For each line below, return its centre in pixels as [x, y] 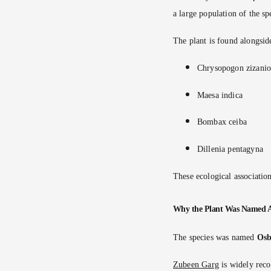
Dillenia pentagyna [230, 149]
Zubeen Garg [196, 264]
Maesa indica [220, 95]
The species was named [215, 237]
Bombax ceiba [222, 122]
